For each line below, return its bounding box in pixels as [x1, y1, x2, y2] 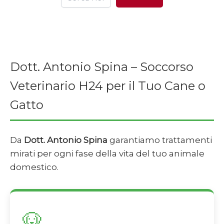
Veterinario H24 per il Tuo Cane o [10, 78, 205, 93]
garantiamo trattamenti [107, 135, 212, 145]
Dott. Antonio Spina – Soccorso [10, 59, 193, 74]
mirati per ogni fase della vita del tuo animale [10, 148, 204, 159]
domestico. [10, 162, 58, 172]
